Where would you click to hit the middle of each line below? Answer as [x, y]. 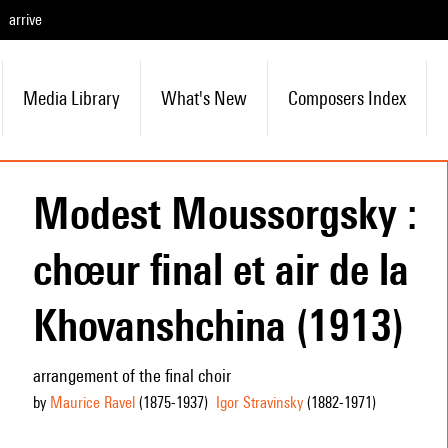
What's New [203, 98]
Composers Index [346, 98]
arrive [25, 19]
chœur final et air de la [220, 269]
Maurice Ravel [92, 402]
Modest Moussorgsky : [224, 213]
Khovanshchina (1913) [218, 325]
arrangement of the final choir [131, 375]
